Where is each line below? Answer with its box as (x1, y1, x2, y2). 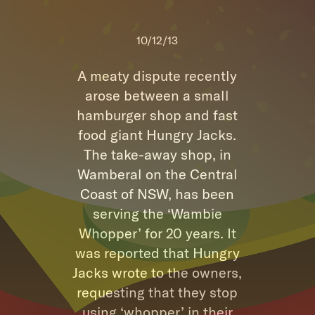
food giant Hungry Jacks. (78, 126, 237, 143)
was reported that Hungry (75, 244, 240, 261)
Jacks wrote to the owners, (72, 264, 243, 281)
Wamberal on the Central (77, 165, 238, 182)
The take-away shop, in (83, 146, 231, 162)
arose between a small (85, 86, 230, 103)
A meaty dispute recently (77, 67, 238, 84)
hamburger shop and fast (77, 106, 238, 123)
